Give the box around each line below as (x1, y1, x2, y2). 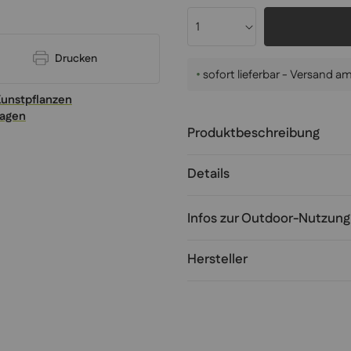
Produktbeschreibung (187, 124, 320, 143)
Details (187, 165, 230, 184)
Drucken (52, 51, 98, 67)
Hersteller (187, 250, 248, 270)
